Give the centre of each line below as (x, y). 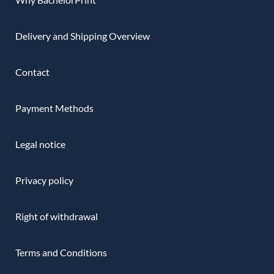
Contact (32, 72)
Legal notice (40, 144)
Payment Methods (54, 108)
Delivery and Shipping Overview (83, 35)
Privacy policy (44, 180)
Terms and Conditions (61, 252)
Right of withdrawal (57, 216)
